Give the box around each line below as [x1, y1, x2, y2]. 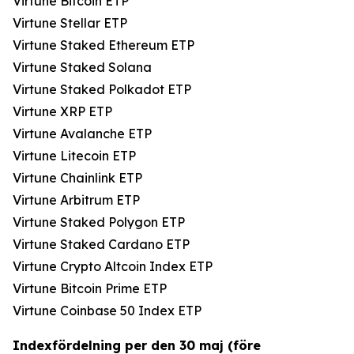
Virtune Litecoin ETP [13, 148, 136, 164]
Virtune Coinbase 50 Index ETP [13, 303, 201, 318]
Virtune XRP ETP [13, 104, 112, 119]
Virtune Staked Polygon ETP [13, 214, 185, 230]
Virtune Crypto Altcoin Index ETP [13, 258, 213, 274]
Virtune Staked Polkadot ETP [13, 81, 191, 97]
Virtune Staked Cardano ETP [13, 236, 190, 252]
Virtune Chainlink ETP [13, 170, 142, 186]
